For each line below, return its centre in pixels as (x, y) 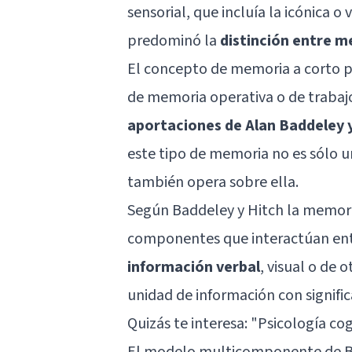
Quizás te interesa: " (192, 323)
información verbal (194, 267)
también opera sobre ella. (213, 182)
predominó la (174, 40)
